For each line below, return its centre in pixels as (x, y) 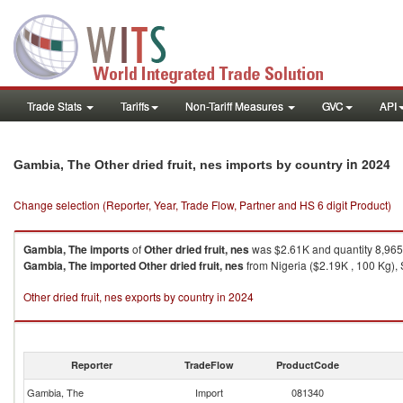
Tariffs (135, 106)
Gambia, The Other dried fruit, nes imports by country (180, 165)
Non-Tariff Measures (236, 106)
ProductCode (308, 365)
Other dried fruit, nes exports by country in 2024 (139, 296)
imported (113, 265)
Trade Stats (56, 106)
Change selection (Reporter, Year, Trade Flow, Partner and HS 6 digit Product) (202, 205)
